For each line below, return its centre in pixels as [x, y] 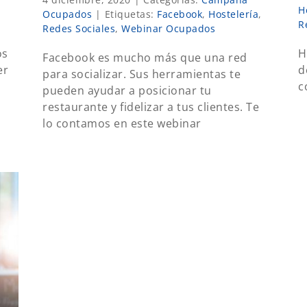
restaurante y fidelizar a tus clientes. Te [151, 107]
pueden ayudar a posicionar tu [127, 90]
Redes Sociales [79, 28]
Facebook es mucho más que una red [145, 57]
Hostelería [233, 14]
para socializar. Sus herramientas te [142, 74]
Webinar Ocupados [168, 28]
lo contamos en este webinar [122, 123]
